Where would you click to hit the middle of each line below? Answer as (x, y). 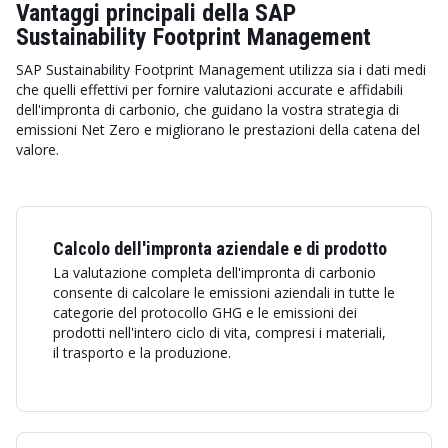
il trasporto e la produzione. (142, 352)
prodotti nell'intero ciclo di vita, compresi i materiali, (219, 332)
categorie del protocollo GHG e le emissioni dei (205, 312)
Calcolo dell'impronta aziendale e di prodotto (220, 248)
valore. (37, 149)
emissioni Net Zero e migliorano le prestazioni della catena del (218, 129)
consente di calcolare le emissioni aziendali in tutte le (224, 292)
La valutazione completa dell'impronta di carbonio (214, 272)
